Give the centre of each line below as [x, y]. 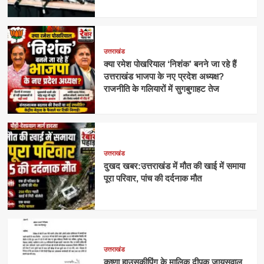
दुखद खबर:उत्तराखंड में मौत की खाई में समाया [174, 166]
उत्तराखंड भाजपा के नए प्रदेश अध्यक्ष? [164, 76]
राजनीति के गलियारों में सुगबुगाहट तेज [162, 88]
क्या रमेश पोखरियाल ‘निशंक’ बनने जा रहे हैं [170, 64]
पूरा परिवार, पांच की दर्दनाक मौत [152, 179]
